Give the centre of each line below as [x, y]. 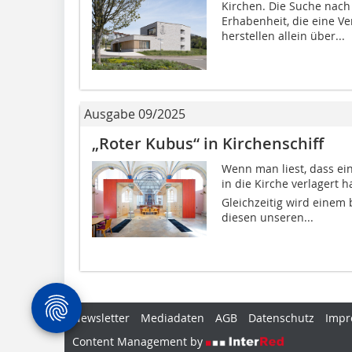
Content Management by [139, 341]
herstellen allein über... [283, 35]
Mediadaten [172, 317]
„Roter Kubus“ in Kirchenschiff [208, 143]
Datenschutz [281, 317]
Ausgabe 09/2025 [135, 114]
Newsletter [101, 317]
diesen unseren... [267, 217]
